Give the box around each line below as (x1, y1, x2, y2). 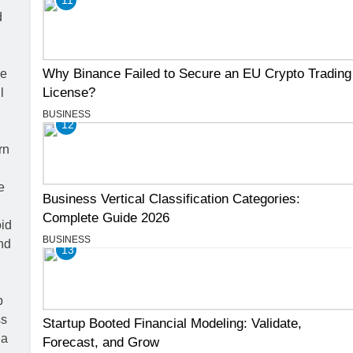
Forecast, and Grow (43, 334, 160, 349)
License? (43, 85, 96, 100)
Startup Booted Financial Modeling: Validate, (43, 315, 303, 330)
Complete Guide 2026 (43, 210, 170, 225)
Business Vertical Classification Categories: (43, 191, 301, 206)
